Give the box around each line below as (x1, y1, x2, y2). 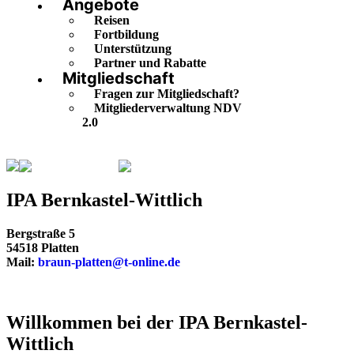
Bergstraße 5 (6, 227, 75, 241)
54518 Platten (6, 241, 79, 255)
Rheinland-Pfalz (32, 160, 119, 174)
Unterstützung (94, 42, 171, 56)
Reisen (94, 13, 130, 28)
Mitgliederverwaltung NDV (94, 101, 242, 115)
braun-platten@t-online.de (38, 255, 180, 269)
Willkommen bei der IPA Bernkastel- (6, 312, 307, 333)
